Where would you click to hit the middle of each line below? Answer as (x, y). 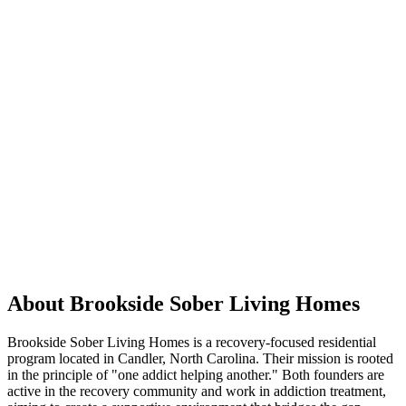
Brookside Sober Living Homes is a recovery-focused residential (192, 342)
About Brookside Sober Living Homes (184, 303)
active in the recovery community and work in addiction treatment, (197, 391)
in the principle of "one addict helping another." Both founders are (196, 374)
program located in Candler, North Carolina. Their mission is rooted (200, 358)
